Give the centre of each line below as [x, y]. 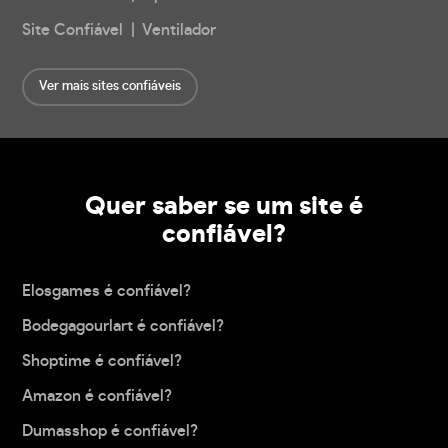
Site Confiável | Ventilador [119, 30]
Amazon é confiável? [97, 396]
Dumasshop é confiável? [110, 431]
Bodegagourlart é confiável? [123, 326]
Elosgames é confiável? [107, 291]
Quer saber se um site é [224, 207]
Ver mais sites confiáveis [110, 87]
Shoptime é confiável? [102, 361]
